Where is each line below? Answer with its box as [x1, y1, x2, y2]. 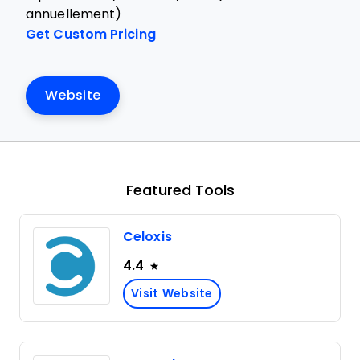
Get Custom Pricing [26, 27, 156, 41]
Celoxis [123, 230, 172, 243]
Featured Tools [125, 182, 235, 198]
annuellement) [26, 7, 122, 21]
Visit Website [131, 287, 213, 300]
